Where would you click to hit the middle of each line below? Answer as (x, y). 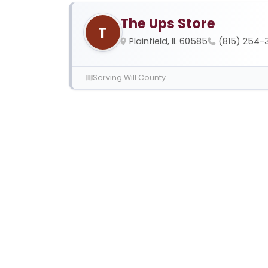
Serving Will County (129, 78)
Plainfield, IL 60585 (168, 42)
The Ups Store (167, 24)
